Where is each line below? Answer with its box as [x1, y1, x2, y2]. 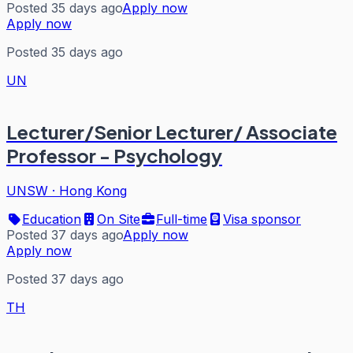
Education [22, 210, 81, 227]
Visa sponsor [223, 210, 301, 227]
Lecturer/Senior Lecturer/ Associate [6, 119, 337, 143]
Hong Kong [59, 182, 127, 199]
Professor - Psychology [6, 143, 222, 167]
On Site [97, 210, 140, 227]
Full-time [156, 210, 207, 227]
